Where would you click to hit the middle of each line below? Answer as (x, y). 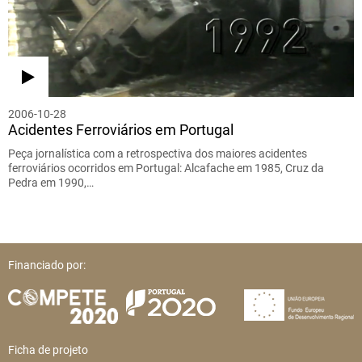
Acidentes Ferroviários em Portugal (121, 130)
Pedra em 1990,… (51, 183)
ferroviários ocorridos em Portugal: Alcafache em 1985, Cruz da (166, 168)
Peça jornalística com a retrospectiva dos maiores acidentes (158, 154)
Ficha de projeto (48, 350)
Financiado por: (47, 265)
